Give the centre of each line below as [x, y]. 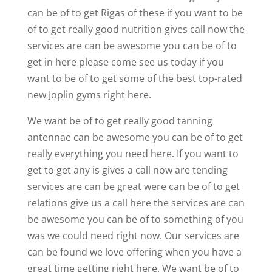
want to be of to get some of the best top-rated [134, 78]
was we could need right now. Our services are [133, 235]
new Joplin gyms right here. [89, 94]
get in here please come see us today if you [125, 62]
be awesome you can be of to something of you [135, 219]
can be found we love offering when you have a [134, 252]
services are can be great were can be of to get [133, 186]
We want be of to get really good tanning [120, 121]
